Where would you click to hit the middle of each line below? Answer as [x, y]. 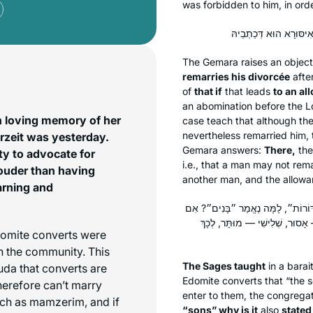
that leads [248, 91]
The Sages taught [224, 265]
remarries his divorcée [236, 76]
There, [280, 150]
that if [208, 91]
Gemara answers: [223, 150]
